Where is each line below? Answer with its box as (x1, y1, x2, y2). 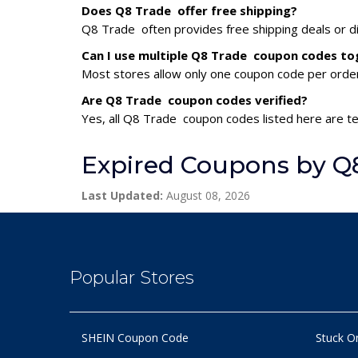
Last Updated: (82, 188, 163, 204)
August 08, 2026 (163, 188, 250, 204)
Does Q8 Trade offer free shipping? (82, 2, 297, 19)
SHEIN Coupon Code (82, 330, 189, 346)
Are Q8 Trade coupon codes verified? (82, 92, 308, 109)
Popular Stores (70, 267, 194, 289)
